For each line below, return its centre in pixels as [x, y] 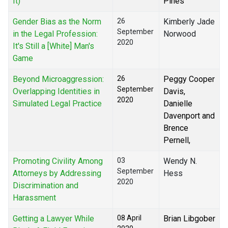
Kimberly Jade [189, 22]
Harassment [34, 198]
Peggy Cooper [189, 79]
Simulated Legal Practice [57, 104]
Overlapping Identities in [56, 92]
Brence [176, 128]
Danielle [178, 104]
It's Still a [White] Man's [53, 46]
